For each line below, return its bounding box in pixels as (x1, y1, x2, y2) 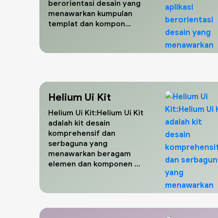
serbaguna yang (48, 138, 108, 148)
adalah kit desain (48, 118, 110, 127)
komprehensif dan (48, 128, 115, 138)
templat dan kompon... (48, 18, 131, 28)
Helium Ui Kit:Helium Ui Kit (48, 108, 144, 117)
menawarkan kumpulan (48, 8, 132, 18)
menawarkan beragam (48, 148, 131, 158)
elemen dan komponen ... (48, 159, 140, 168)
